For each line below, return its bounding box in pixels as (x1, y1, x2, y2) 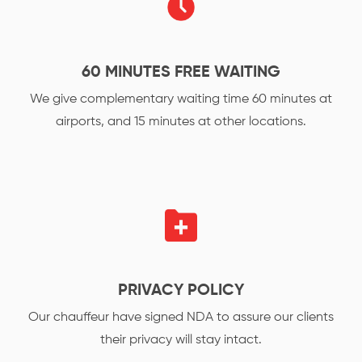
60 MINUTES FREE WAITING (82, 65, 280, 81)
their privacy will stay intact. (100, 334, 262, 347)
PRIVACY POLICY (118, 283, 244, 299)
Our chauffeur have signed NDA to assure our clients (28, 311, 334, 324)
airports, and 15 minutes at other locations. (56, 116, 306, 128)
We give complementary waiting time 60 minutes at (30, 93, 332, 106)
